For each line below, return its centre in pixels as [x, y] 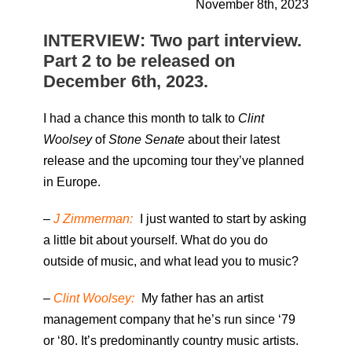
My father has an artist [201, 299]
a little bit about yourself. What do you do [156, 240]
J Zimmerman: [93, 219]
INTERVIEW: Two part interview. [172, 41]
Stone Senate [147, 140]
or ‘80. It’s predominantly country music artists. [171, 341]
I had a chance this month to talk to [141, 119]
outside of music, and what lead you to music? [171, 262]
